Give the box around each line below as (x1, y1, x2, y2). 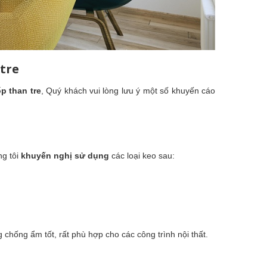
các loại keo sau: (109, 150, 175, 160)
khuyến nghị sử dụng (21, 150, 110, 160)
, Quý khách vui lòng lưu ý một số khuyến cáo (41, 85, 216, 95)
